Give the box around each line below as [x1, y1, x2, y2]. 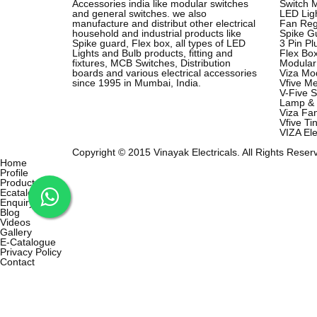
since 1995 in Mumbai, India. [72, 76, 201, 88]
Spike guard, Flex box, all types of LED [72, 37, 246, 49]
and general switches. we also [72, 7, 207, 19]
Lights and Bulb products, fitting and [72, 47, 233, 59]
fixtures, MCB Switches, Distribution [72, 57, 231, 69]
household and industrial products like [72, 27, 241, 39]
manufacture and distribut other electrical [72, 17, 255, 29]
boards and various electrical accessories [72, 67, 257, 79]
